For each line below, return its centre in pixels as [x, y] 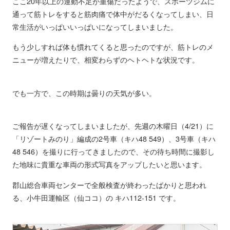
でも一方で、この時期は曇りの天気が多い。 [84, 92]
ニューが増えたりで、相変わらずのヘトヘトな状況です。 [106, 60]
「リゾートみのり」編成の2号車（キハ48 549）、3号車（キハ [114, 139]
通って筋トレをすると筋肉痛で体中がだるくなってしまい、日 [113, 13]
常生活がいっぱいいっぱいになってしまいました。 [95, 26]
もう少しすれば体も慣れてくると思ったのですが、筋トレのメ [113, 47]
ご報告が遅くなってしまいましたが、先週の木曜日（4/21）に [113, 126]
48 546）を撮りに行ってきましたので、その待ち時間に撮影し [113, 151]
